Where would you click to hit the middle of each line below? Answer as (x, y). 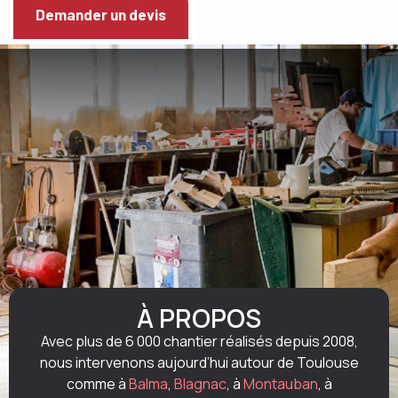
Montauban (280, 384)
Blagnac (200, 384)
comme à (97, 384)
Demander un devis (101, 14)
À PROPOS (199, 318)
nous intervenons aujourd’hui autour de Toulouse (199, 362)
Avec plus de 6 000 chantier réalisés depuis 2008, (199, 341)
